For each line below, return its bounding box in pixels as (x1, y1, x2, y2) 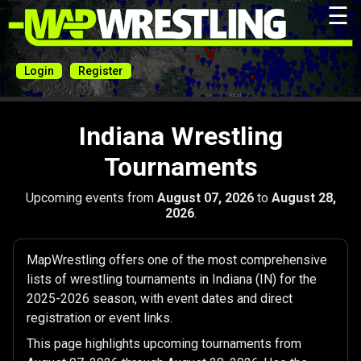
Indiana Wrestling (78, 121, 283, 151)
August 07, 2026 (156, 190, 254, 205)
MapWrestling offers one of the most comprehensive (27, 252, 327, 268)
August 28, (271, 190, 336, 205)
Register (78, 64, 123, 77)
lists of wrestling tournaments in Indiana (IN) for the (27, 272, 317, 287)
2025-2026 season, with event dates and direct (27, 291, 293, 306)
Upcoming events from (25, 190, 157, 205)
